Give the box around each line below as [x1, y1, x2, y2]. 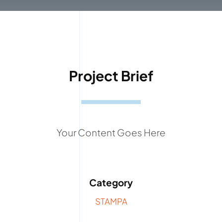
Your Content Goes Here [56, 126, 166, 138]
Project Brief [69, 66, 153, 84]
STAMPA [95, 195, 127, 207]
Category [89, 176, 133, 188]
